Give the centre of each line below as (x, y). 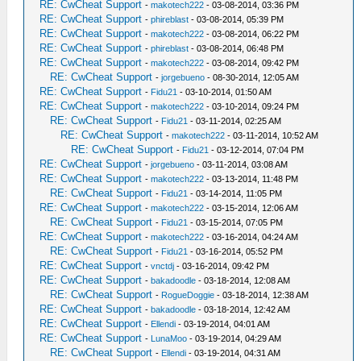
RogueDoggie (188, 295)
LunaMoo (169, 338)
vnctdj (163, 266)
